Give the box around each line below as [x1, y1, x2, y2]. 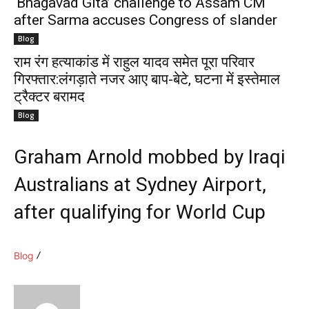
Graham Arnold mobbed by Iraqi [14, 145, 285, 168]
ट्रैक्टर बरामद [14, 88, 85, 105]
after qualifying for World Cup [14, 200, 266, 223]
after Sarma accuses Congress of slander [14, 11, 277, 28]
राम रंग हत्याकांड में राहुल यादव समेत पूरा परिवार [14, 53, 255, 70]
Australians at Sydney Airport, [14, 172, 266, 196]
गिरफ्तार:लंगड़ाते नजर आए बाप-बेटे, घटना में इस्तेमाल [14, 70, 280, 88]
